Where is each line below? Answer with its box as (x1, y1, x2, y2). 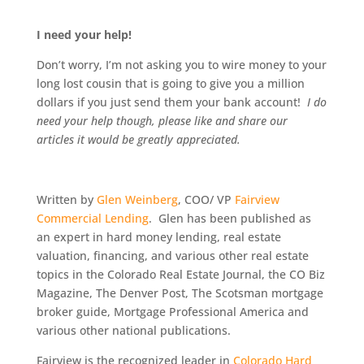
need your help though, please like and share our (36, 113, 288, 128)
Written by (36, 192, 97, 207)
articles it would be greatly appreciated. (36, 132, 240, 147)
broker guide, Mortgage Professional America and (36, 304, 309, 319)
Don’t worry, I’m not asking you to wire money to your (36, 57, 327, 72)
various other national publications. (36, 323, 231, 338)
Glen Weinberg (96, 192, 178, 207)
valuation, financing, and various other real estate (36, 248, 309, 263)
